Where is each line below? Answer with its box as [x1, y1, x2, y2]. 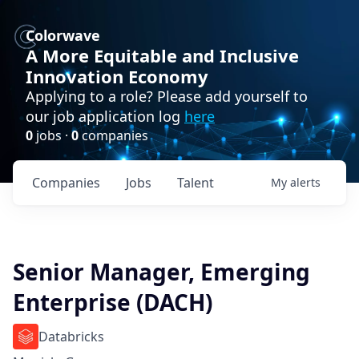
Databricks [38, 328, 104, 345]
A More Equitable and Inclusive [26, 43, 299, 67]
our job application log [26, 107, 184, 126]
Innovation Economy [26, 64, 208, 88]
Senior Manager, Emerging [13, 256, 310, 287]
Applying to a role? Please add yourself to [26, 87, 308, 106]
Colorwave [26, 26, 100, 45]
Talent [177, 174, 214, 192]
